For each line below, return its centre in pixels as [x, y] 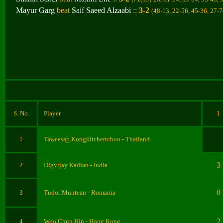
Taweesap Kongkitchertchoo [82, 139]
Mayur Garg [35, 10]
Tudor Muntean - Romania [80, 192]
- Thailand [135, 139]
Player [52, 113]
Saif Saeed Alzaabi [101, 10]
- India [99, 165]
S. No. [21, 113]
